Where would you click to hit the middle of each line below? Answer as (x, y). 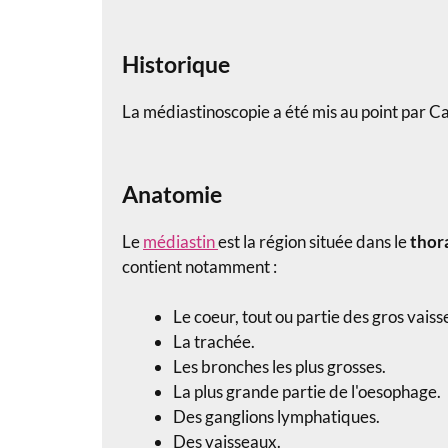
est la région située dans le (314, 241)
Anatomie (172, 193)
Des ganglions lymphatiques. (276, 417)
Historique (176, 64)
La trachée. (214, 342)
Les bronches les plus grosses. (279, 367)
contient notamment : (199, 266)
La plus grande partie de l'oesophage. (307, 392)
